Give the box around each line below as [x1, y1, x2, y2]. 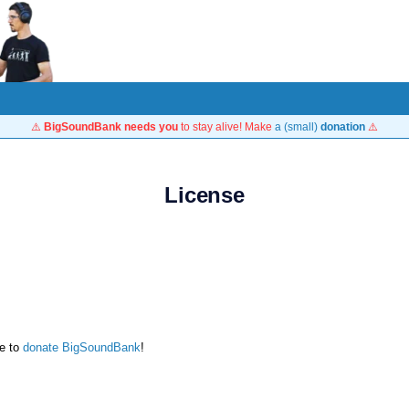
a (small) [275, 121, 320, 132]
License [164, 183, 245, 207]
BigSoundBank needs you [44, 121, 178, 132]
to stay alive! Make [178, 121, 275, 132]
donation [320, 121, 365, 132]
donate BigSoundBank [23, 341, 141, 354]
